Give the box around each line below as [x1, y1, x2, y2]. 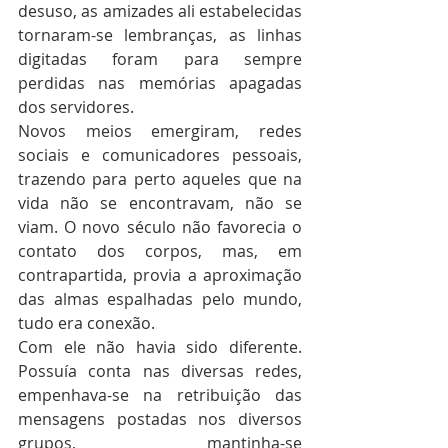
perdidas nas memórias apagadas [18, 72, 302, 94]
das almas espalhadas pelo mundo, [18, 288, 302, 310]
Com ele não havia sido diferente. [18, 336, 302, 358]
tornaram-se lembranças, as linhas [18, 24, 302, 46]
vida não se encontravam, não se [18, 192, 302, 214]
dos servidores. [18, 96, 134, 118]
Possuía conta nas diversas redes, [18, 360, 302, 382]
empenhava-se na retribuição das [18, 384, 302, 406]
